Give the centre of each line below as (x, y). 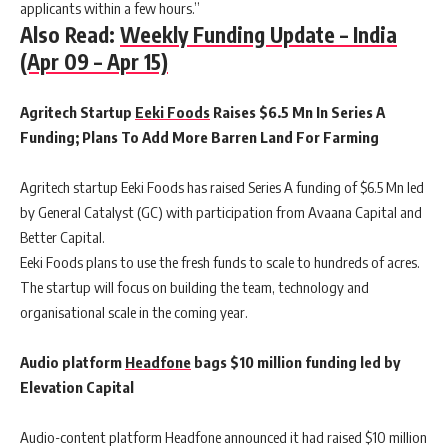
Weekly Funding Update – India (258, 35)
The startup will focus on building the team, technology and (194, 287)
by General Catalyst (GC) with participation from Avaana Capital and (221, 212)
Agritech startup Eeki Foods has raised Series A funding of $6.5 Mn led (222, 187)
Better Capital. (62, 237)
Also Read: (70, 35)
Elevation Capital (77, 387)
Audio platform (72, 362)
